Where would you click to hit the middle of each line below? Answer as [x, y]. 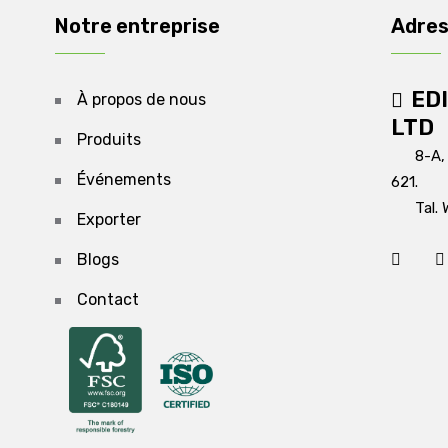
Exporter [109, 219]
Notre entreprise [137, 26]
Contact [108, 299]
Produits [109, 139]
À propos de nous [141, 99]
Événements [124, 179]
